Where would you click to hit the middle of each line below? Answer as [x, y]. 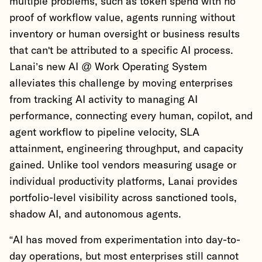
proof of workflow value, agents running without [122, 18]
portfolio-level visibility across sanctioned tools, [123, 198]
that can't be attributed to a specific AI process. [121, 51]
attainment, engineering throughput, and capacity [126, 149]
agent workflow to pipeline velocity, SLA [104, 133]
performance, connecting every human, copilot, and [131, 116]
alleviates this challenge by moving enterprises [121, 84]
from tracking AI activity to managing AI [104, 100]
